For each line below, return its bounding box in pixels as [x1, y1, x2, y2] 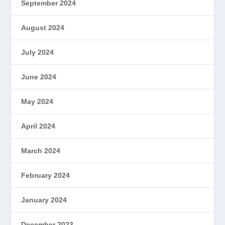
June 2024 [21, 72, 57, 81]
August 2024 [21, 23, 65, 32]
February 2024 [21, 171, 70, 179]
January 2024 [21, 195, 67, 204]
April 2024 [21, 122, 56, 130]
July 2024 [21, 48, 54, 56]
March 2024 [21, 146, 61, 155]
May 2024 [21, 97, 54, 105]
